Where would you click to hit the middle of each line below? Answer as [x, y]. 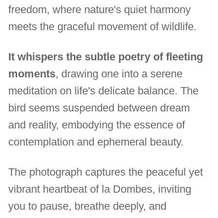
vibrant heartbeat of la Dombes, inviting [100, 189]
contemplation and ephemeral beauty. [96, 142]
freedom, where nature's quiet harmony [100, 10]
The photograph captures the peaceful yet [106, 172]
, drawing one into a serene [119, 74]
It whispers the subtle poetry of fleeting [106, 57]
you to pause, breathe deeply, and [88, 206]
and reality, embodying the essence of [97, 125]
